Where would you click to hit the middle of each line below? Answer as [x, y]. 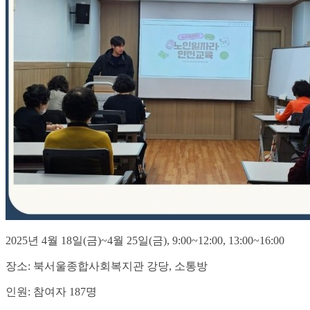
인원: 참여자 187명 [51, 292]
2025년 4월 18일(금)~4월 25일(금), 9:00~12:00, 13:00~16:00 [145, 241]
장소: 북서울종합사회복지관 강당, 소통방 [107, 266]
